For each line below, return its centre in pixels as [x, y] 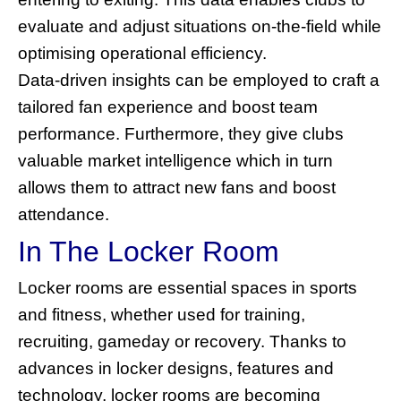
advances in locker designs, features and [176, 368]
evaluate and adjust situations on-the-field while [200, 26]
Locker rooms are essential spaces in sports [188, 287]
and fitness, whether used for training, [162, 314]
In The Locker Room [149, 251]
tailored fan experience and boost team [168, 107]
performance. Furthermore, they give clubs [181, 133]
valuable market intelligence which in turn [175, 160]
